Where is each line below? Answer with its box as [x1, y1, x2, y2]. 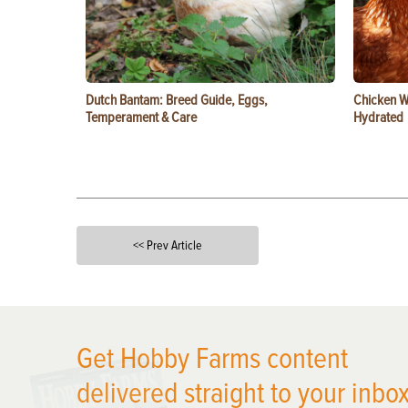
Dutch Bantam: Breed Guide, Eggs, [86, 91, 268, 109]
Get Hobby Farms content [76, 342, 348, 377]
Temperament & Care [86, 108, 197, 127]
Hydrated [353, 108, 403, 127]
